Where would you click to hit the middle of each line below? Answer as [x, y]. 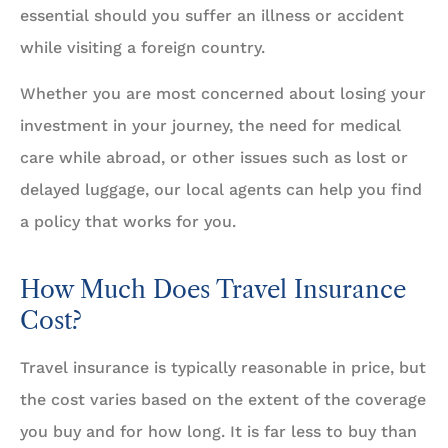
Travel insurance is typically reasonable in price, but [223, 368]
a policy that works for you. [128, 222]
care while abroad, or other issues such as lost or [214, 158]
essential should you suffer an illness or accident [212, 15]
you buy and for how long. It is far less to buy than [218, 432]
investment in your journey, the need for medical [210, 126]
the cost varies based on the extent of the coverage [223, 400]
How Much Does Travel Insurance [213, 290]
